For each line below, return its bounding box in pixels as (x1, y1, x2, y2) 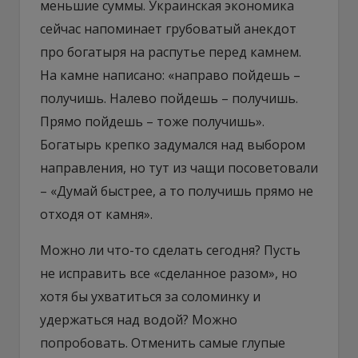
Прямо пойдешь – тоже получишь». (40, 112, 265, 130)
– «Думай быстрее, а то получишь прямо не (40, 181, 313, 200)
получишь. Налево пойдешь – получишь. (40, 89, 298, 107)
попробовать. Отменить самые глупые (40, 333, 285, 352)
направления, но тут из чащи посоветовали (40, 158, 318, 177)
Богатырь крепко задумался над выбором (40, 135, 305, 153)
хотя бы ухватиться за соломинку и (40, 287, 261, 305)
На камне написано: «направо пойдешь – (40, 66, 300, 84)
